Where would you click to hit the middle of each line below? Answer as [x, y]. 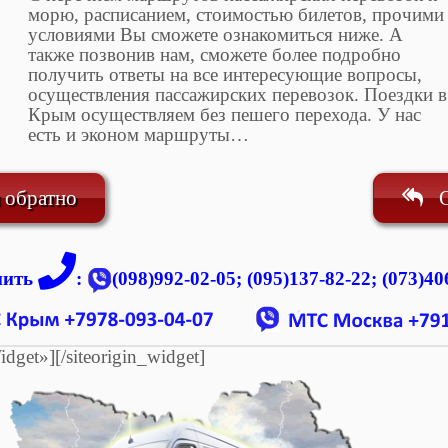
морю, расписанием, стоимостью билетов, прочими [235, 14]
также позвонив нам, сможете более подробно [214, 54]
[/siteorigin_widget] [130, 356]
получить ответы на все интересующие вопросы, [224, 74]
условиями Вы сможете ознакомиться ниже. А [215, 34]
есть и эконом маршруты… [138, 134]
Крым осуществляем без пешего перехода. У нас [224, 114]
